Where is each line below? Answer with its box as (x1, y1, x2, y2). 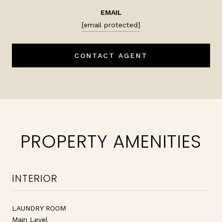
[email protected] (82, 20, 140, 29)
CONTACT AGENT (74, 51, 148, 59)
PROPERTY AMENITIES (20, 128, 202, 154)
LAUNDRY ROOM (12, 204, 66, 212)
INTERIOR (12, 171, 57, 185)
